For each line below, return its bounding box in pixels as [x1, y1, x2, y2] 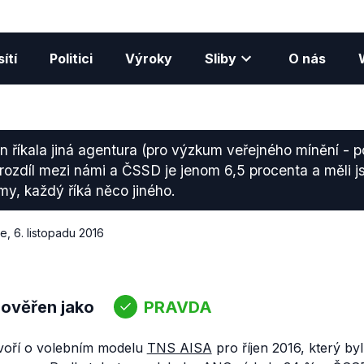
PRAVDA [143, 297, 212, 317]
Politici [49, 50, 93, 67]
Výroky [124, 50, 172, 67]
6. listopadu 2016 [13, 226, 104, 240]
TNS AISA [146, 340, 212, 356]
